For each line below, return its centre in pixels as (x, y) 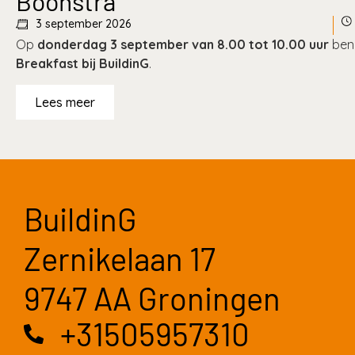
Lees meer (65, 102)
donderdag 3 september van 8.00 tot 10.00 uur (183, 45)
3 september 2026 (83, 24)
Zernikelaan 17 (120, 258)
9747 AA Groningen (152, 298)
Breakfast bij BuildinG (82, 64)
